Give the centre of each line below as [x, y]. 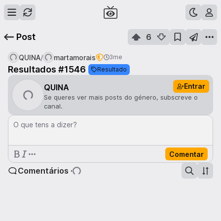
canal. [53, 106]
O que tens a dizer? [45, 125]
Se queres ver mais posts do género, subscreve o [121, 97]
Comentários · [45, 171]
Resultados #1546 [47, 69]
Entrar [195, 86]
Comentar [186, 154]
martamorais [75, 57]
